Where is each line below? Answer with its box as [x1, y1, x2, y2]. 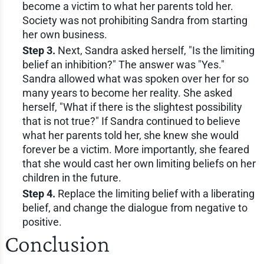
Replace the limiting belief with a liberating [55, 187, 255, 200]
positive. [22, 215, 62, 228]
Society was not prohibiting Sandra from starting [22, 14, 247, 27]
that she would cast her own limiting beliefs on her [22, 157, 256, 170]
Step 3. [22, 44, 55, 57]
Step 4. [22, 187, 55, 200]
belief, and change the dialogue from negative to [22, 201, 247, 214]
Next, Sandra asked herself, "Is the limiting [55, 44, 255, 57]
